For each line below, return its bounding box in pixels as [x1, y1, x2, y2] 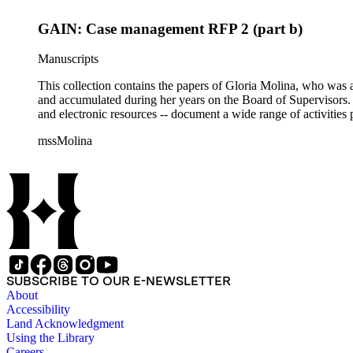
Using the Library [6, 331, 95, 345]
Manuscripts [38, 52, 98, 66]
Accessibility [6, 303, 70, 317]
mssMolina [38, 134, 92, 148]
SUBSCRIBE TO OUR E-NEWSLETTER [6, 273, 231, 289]
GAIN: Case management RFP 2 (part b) [38, 20, 303, 37]
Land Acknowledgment [6, 317, 124, 331]
